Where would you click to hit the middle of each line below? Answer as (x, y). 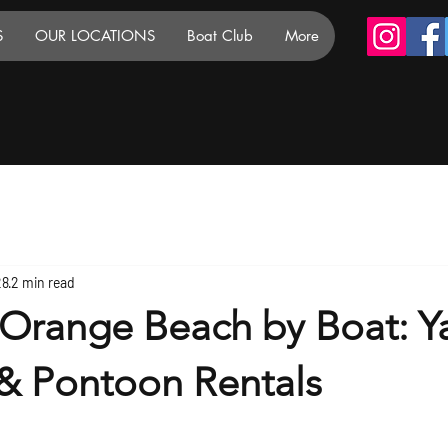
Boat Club (220, 35)
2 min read (43, 282)
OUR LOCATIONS (95, 35)
